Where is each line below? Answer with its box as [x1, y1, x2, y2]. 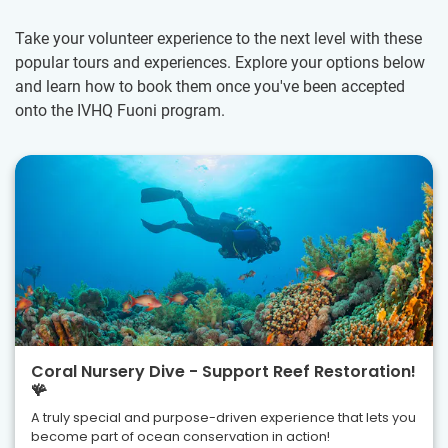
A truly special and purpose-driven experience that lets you [31, 408, 416, 426]
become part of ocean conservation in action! [31, 427, 330, 445]
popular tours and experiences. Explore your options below [15, 53, 425, 73]
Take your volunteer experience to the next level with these [15, 29, 422, 49]
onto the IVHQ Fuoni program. [15, 101, 225, 121]
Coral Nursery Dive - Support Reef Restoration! [31, 359, 416, 383]
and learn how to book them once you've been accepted [15, 77, 405, 97]
